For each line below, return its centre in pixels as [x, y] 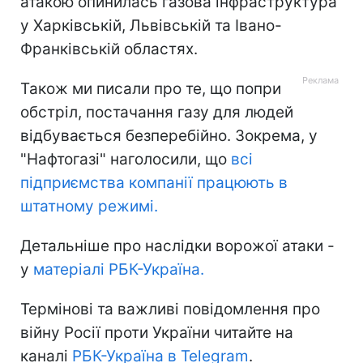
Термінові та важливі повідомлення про [170, 309]
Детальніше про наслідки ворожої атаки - [177, 246]
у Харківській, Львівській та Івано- [151, 25]
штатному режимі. [89, 206]
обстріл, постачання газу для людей [157, 112]
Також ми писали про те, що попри [151, 88]
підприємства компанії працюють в [154, 182]
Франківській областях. [109, 49]
